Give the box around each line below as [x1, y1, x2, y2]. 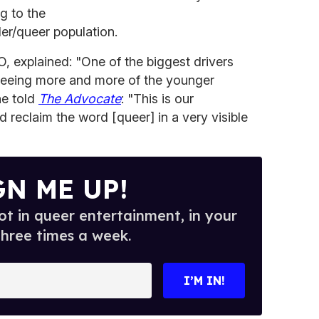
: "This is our [121, 91, 194, 107]
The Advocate [38, 91, 121, 107]
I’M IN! [183, 273, 225, 288]
